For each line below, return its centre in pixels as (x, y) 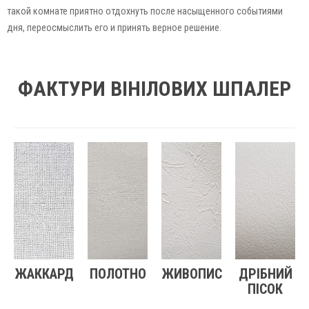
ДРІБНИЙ (265, 273)
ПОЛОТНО (118, 273)
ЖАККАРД (44, 273)
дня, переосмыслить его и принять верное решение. (114, 27)
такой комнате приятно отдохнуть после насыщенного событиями (145, 11)
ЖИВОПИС (192, 273)
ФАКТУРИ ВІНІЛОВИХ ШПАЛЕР (154, 88)
